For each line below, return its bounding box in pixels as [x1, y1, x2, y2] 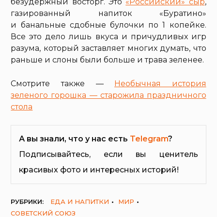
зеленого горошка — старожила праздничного [11, 90, 206, 100]
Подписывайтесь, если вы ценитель [19, 149, 198, 159]
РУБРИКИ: [11, 197, 44, 205]
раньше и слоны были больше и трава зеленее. [11, 55, 204, 64]
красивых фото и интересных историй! [19, 165, 179, 174]
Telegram [130, 134, 169, 143]
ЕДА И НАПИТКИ [50, 197, 109, 205]
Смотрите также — [11, 78, 115, 88]
